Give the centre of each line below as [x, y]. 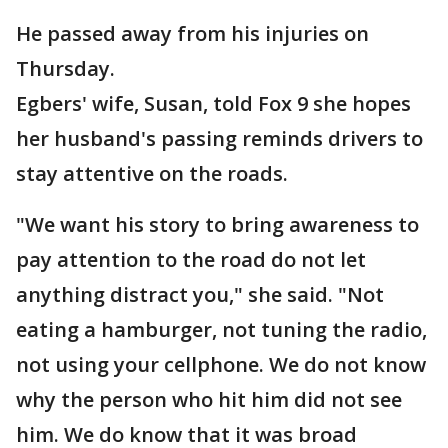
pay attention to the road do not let [191, 259]
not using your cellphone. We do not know [221, 364]
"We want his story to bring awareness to [217, 224]
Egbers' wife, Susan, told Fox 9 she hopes [213, 103]
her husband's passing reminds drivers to [219, 138]
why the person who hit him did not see [209, 399]
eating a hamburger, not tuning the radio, [221, 329]
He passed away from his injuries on [192, 33]
